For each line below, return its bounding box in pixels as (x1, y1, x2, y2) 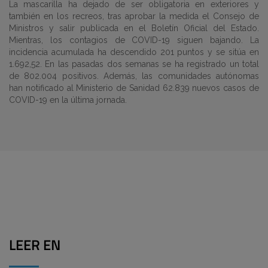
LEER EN (9, 239, 60, 254)
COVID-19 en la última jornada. (9, 95, 127, 105)
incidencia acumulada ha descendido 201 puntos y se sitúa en (9, 47, 259, 57)
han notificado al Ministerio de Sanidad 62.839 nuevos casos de (9, 83, 259, 93)
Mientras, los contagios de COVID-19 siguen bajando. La (9, 35, 259, 45)
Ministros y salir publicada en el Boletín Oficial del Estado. (9, 23, 259, 33)
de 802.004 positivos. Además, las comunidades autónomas (9, 71, 259, 81)
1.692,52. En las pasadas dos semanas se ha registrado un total (9, 59, 259, 69)
